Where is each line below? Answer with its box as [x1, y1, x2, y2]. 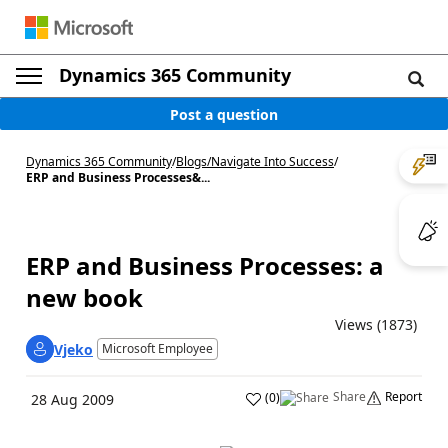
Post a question [170, 104, 278, 124]
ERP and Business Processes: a [26, 249, 384, 282]
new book [26, 281, 143, 314]
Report [385, 388, 422, 405]
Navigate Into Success [211, 153, 334, 170]
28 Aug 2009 [31, 390, 114, 409]
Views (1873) [335, 315, 417, 334]
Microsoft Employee [102, 340, 213, 357]
